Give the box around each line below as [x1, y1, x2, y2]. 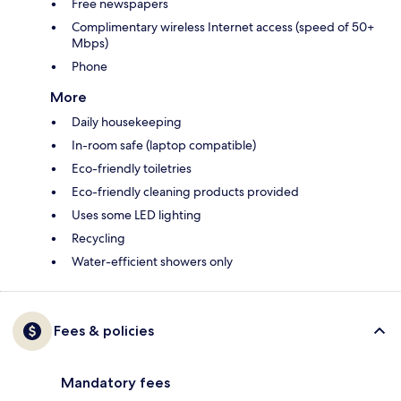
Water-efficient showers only [72, 253, 233, 270]
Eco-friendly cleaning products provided [72, 183, 299, 200]
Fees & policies [54, 322, 154, 340]
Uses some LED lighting [72, 207, 201, 224]
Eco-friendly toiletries [72, 160, 192, 177]
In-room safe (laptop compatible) [72, 137, 256, 154]
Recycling [72, 230, 125, 247]
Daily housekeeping [72, 114, 182, 131]
